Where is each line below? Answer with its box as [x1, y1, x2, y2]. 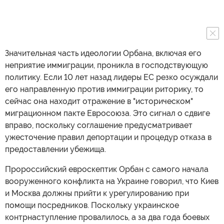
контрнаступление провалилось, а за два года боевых [5, 212, 209, 222]
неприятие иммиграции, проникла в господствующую [5, 60, 208, 70]
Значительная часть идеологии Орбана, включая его [5, 48, 201, 58]
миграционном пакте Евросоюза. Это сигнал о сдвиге [5, 108, 210, 118]
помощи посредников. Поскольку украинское [5, 200, 179, 210]
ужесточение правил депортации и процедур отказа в [5, 132, 211, 142]
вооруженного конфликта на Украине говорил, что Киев [5, 176, 218, 186]
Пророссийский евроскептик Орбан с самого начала [5, 164, 208, 174]
